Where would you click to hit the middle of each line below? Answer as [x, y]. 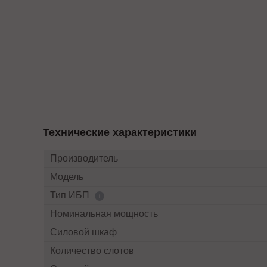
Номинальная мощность [104, 214]
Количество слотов [92, 251]
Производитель [84, 158]
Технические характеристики [120, 132]
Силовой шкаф [83, 232]
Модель [67, 177]
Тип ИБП [71, 195]
